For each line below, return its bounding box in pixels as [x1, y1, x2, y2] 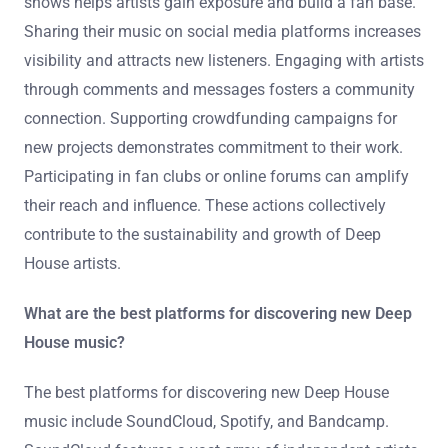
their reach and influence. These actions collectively [24, 195, 386, 215]
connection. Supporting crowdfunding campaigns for [24, 108, 397, 128]
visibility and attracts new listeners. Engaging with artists [24, 50, 424, 70]
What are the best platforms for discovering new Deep [24, 303, 412, 323]
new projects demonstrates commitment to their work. [24, 137, 403, 157]
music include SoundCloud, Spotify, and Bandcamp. [24, 412, 389, 432]
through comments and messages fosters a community [24, 79, 415, 99]
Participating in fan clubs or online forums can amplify [24, 166, 409, 186]
